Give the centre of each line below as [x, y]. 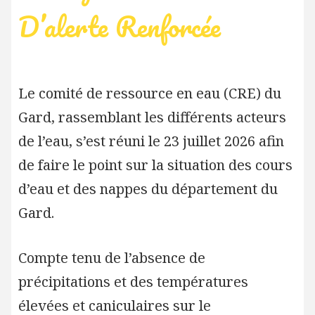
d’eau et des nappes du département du [148, 189]
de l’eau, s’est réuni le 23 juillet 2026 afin [151, 141]
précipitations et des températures [133, 282]
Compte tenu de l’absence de [111, 258]
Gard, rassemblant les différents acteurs [152, 117]
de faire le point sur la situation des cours [155, 165]
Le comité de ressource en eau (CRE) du [149, 93]
